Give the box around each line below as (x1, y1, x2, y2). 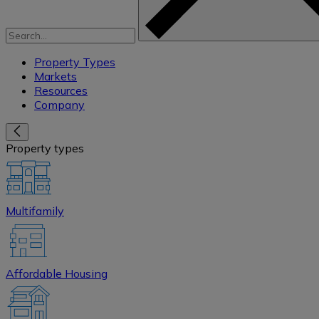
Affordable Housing (6, 266, 108, 281)
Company (34, 98, 85, 113)
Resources (34, 83, 88, 98)
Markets (34, 69, 77, 84)
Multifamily (6, 204, 64, 219)
